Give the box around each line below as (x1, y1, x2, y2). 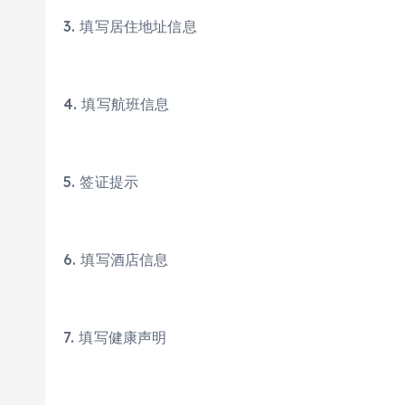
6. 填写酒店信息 (63, 250, 169, 268)
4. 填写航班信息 (63, 95, 170, 113)
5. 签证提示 (63, 173, 139, 191)
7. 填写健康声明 (63, 328, 167, 346)
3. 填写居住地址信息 (63, 17, 197, 35)
